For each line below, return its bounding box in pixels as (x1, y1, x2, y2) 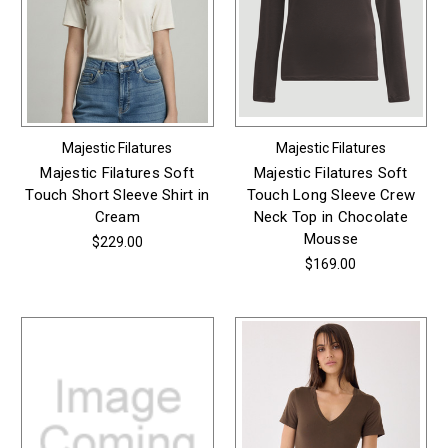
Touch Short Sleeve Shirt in (25, 186, 210, 205)
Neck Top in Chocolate (253, 208, 408, 227)
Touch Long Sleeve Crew (246, 186, 415, 205)
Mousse (303, 230, 358, 249)
